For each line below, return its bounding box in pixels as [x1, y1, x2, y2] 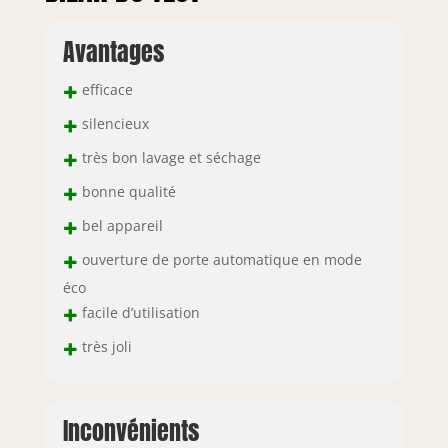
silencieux [77, 113, 149, 133]
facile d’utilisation [77, 302, 200, 322]
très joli [77, 336, 132, 356]
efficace [77, 79, 133, 99]
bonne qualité [77, 181, 176, 201]
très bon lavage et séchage [77, 147, 261, 167]
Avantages [62, 33, 164, 70]
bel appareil [77, 215, 163, 235]
